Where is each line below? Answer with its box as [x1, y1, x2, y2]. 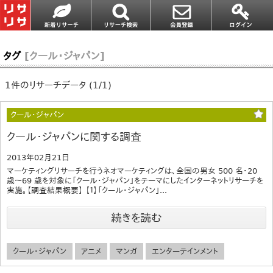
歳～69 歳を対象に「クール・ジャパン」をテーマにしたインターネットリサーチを [7, 175, 263, 185]
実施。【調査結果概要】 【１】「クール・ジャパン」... [7, 185, 167, 195]
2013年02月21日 [7, 152, 69, 162]
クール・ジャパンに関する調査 [7, 130, 141, 143]
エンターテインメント [152, 246, 218, 256]
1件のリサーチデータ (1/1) [4, 79, 112, 91]
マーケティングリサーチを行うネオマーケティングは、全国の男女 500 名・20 [7, 166, 257, 175]
